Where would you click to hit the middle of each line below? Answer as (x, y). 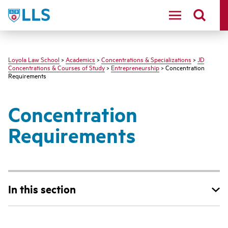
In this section (42, 189)
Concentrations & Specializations (146, 59)
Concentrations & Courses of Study (56, 67)
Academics (80, 59)
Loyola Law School (34, 59)
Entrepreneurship (135, 67)
